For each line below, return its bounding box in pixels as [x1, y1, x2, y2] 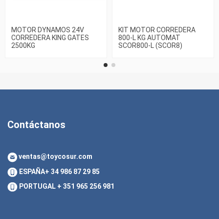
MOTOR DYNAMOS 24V [11, 25, 84, 34]
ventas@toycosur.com [17, 153, 92, 161]
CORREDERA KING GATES [11, 33, 89, 42]
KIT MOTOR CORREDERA [118, 25, 196, 34]
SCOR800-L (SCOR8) [118, 41, 182, 49]
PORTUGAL [18, 182, 57, 191]
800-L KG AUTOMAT [118, 33, 180, 42]
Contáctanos [7, 119, 66, 131]
